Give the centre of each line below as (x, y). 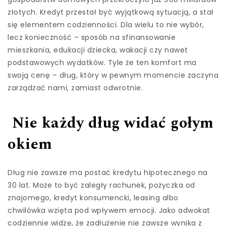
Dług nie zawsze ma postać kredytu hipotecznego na (108, 172)
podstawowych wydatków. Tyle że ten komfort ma (102, 63)
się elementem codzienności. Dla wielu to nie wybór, (106, 25)
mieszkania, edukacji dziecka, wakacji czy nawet (98, 50)
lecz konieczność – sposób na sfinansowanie (92, 38)
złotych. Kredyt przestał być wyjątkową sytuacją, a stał (111, 12)
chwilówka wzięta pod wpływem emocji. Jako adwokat (109, 210)
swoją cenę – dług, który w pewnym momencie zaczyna (113, 75)
